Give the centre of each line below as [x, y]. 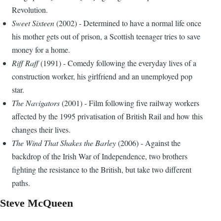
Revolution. [30, 10]
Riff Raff [26, 63]
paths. [21, 183]
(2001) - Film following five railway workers [129, 103]
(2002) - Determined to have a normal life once [129, 23]
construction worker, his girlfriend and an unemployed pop [102, 76]
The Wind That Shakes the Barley [65, 143]
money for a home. [41, 50]
